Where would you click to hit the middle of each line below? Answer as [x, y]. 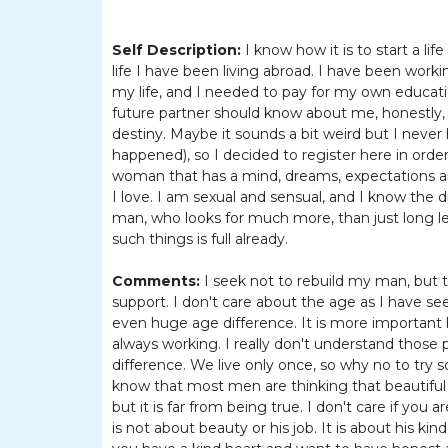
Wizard [61, 289]
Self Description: [178, 50]
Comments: [158, 281]
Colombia [72, 65]
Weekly [63, 193]
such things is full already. [200, 239]
